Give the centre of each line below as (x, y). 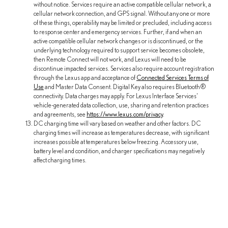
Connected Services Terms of (173, 78)
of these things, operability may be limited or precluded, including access (123, 23)
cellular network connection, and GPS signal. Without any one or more (122, 14)
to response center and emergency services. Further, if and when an (118, 32)
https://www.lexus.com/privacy (125, 115)
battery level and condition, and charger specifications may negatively (119, 151)
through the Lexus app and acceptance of (85, 78)
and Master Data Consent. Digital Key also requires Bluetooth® (125, 87)
